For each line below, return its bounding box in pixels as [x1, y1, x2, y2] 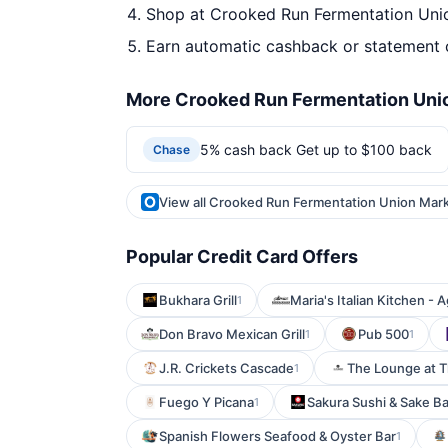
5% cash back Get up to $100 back [200, 140, 432, 158]
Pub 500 [358, 326, 409, 342]
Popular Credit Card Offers [126, 246, 358, 267]
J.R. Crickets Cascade [159, 360, 294, 376]
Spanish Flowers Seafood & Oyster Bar [159, 428, 396, 444]
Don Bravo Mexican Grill [159, 326, 305, 342]
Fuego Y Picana [159, 394, 254, 410]
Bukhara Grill [159, 292, 237, 308]
